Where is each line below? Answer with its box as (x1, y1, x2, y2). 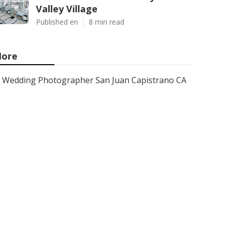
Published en (36, 17, 78, 27)
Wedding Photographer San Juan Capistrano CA (2, 74, 186, 86)
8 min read (89, 17, 124, 27)
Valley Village (36, 3, 98, 15)
